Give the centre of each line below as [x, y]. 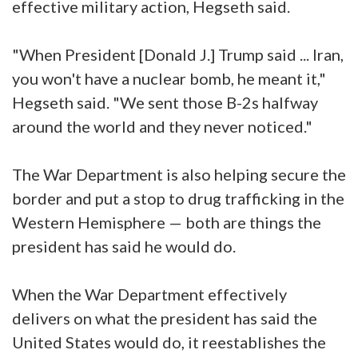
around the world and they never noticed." [164, 127]
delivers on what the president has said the [165, 318]
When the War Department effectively [149, 294]
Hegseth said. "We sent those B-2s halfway [165, 103]
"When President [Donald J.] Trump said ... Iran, [178, 55]
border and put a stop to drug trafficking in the [178, 199]
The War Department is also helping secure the [179, 175]
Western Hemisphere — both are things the [167, 223]
